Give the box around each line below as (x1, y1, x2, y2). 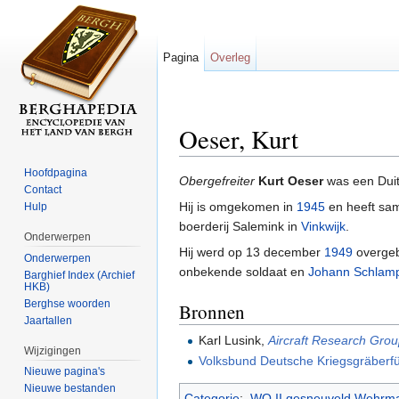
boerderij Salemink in (179, 219, 301, 234)
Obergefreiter (179, 174, 255, 189)
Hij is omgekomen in (179, 199, 297, 215)
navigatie (232, 156, 283, 171)
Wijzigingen (24, 344, 82, 357)
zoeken (290, 156, 331, 171)
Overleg (210, 51, 251, 64)
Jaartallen (24, 313, 73, 327)
